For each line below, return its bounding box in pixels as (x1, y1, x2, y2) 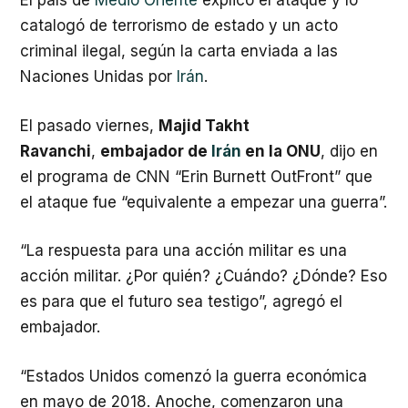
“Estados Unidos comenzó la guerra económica (20, 366, 367, 385)
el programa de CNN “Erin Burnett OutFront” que (20, 167, 372, 186)
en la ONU (245, 141, 321, 160)
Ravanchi (20, 141, 91, 160)
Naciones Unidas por (20, 67, 177, 86)
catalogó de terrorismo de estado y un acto (20, 16, 338, 35)
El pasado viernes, (20, 116, 158, 135)
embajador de (100, 141, 211, 160)
